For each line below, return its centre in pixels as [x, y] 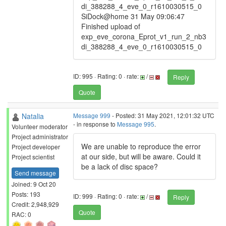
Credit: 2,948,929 [35, 204]
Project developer [36, 147]
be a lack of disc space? [120, 166]
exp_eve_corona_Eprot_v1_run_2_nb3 [144, 36]
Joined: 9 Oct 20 [34, 184]
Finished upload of [111, 26]
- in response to [95, 124]
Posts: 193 [26, 194]
